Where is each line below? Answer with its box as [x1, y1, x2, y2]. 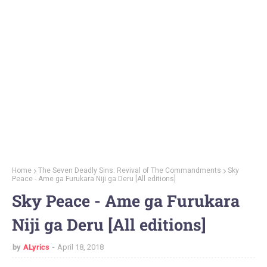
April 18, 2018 [57, 242, 104, 252]
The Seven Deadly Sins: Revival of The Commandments [38, 166, 221, 175]
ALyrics [23, 242, 49, 252]
